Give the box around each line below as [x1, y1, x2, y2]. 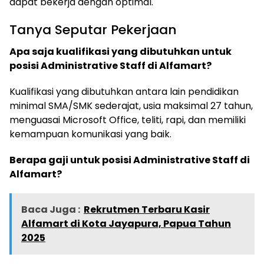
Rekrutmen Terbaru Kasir [84, 203, 210, 216]
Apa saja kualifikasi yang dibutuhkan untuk [9, 45, 232, 58]
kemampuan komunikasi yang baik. [9, 127, 171, 141]
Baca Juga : [21, 203, 80, 216]
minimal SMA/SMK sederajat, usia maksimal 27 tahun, [9, 99, 253, 113]
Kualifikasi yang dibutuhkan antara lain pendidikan [9, 85, 239, 98]
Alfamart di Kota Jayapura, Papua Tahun [21, 217, 231, 230]
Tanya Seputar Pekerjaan [9, 21, 177, 39]
